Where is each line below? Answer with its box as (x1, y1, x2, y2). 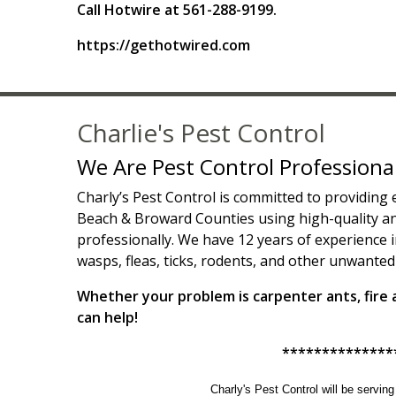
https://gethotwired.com (77, 35, 250, 55)
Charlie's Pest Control (77, 116, 325, 149)
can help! (77, 308, 138, 327)
